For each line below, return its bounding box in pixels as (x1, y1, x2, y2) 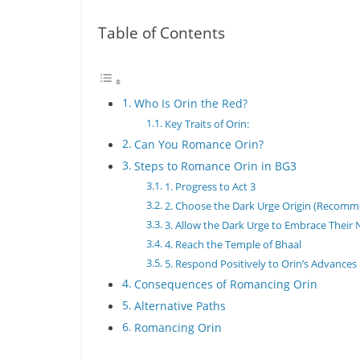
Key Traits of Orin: (164, 116, 249, 131)
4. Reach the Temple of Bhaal (164, 236, 301, 252)
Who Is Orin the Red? (133, 95, 247, 111)
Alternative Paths (133, 297, 226, 313)
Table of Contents (98, 22, 225, 43)
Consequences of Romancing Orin (133, 276, 317, 292)
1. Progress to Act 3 (164, 178, 256, 194)
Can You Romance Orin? (133, 136, 264, 152)
